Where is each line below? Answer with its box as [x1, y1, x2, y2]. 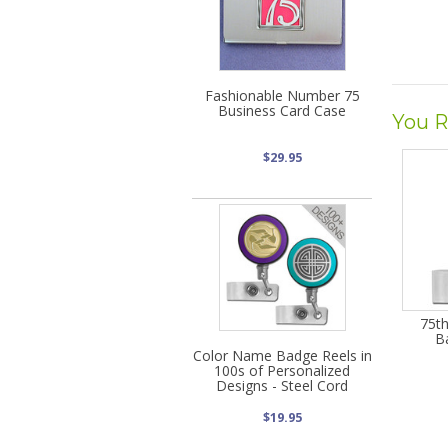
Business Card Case [218, 100, 346, 120]
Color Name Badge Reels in [192, 345, 372, 365]
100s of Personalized [214, 360, 350, 380]
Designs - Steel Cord [216, 375, 348, 395]
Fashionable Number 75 [204, 85, 360, 105]
